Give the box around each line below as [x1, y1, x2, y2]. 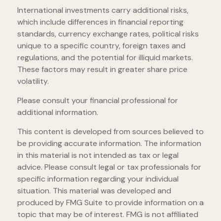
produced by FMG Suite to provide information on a [17, 197, 204, 208]
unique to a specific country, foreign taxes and [17, 40, 185, 51]
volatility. [17, 76, 49, 87]
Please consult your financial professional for [17, 95, 178, 106]
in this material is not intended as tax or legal [17, 150, 179, 161]
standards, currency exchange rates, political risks [17, 29, 199, 39]
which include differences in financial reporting [17, 17, 184, 28]
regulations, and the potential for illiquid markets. [17, 52, 193, 63]
